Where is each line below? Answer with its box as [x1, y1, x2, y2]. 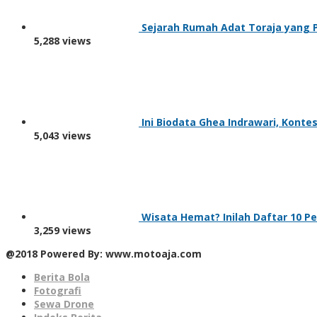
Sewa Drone [34, 297, 94, 311]
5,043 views [34, 129, 91, 143]
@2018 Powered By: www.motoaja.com [6, 247, 202, 261]
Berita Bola [34, 270, 90, 284]
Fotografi [34, 284, 81, 298]
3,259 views [34, 224, 91, 238]
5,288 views [34, 34, 91, 48]
